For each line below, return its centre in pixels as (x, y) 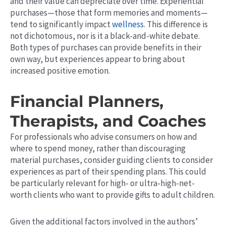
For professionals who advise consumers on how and (104, 136)
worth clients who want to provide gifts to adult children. (112, 194)
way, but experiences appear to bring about (105, 59)
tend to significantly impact (60, 24)
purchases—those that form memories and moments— (109, 13)
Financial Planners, (87, 101)
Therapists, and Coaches (108, 121)
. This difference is (176, 24)
